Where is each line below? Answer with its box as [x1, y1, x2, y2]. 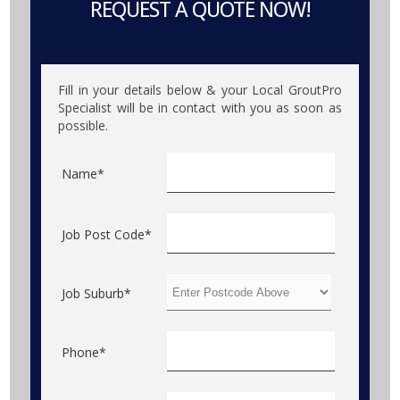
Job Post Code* [62, 225, 153, 243]
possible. [58, 116, 109, 134]
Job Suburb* [62, 284, 132, 302]
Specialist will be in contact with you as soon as [58, 98, 342, 116]
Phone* [62, 343, 107, 361]
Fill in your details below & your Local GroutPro [58, 80, 342, 98]
